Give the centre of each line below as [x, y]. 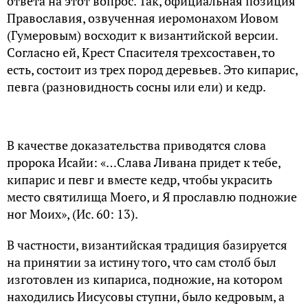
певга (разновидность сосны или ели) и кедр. [136, 86]
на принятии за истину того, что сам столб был [142, 262]
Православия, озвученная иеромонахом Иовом [143, 18]
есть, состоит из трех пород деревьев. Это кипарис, [152, 69]
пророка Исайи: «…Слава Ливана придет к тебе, [144, 162]
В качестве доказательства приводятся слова [136, 145]
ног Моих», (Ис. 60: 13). [73, 213]
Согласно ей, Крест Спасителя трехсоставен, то [141, 52]
